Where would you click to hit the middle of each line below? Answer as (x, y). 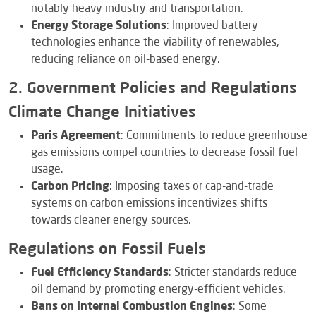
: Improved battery (212, 26)
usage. (47, 170)
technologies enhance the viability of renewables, (155, 43)
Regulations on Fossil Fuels (107, 249)
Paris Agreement (76, 136)
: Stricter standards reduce (233, 273)
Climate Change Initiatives (102, 113)
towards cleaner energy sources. (111, 220)
